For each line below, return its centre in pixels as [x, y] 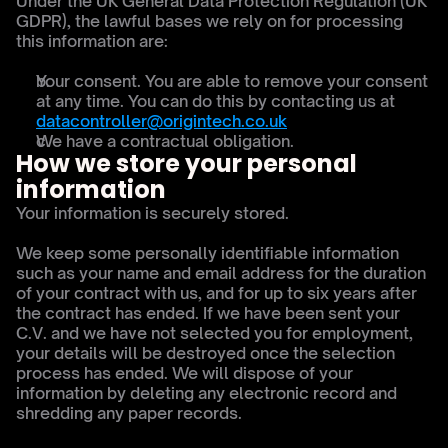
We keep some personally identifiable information [207, 253]
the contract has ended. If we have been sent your [208, 313]
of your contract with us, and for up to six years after [216, 293]
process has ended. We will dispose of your [184, 373]
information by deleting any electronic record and [206, 393]
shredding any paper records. [129, 413]
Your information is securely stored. [152, 213]
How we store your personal [186, 163]
